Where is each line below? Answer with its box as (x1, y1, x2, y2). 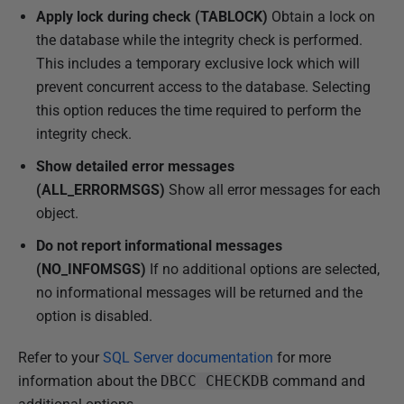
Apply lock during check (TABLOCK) (36, 8, 268, 26)
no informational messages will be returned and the (36, 284, 363, 302)
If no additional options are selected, (146, 261, 380, 279)
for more (273, 349, 331, 367)
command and (269, 372, 365, 390)
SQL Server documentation (103, 349, 273, 367)
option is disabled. (36, 308, 152, 326)
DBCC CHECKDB (161, 372, 269, 390)
